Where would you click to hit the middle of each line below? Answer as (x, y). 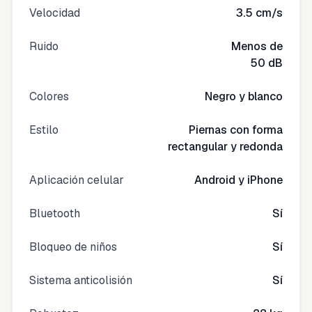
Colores (49, 97)
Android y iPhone (239, 180)
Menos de (257, 47)
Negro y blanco (244, 97)
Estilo (44, 130)
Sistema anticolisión (81, 281)
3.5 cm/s (259, 13)
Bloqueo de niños (73, 247)
